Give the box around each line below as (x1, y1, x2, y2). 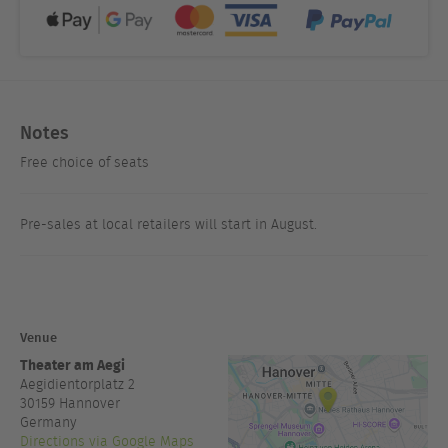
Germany (20, 412, 77, 432)
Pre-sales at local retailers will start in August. (20, 214, 317, 234)
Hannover (59, 393, 120, 413)
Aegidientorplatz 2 (20, 374, 135, 394)
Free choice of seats (20, 152, 149, 172)
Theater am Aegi (20, 353, 125, 375)
